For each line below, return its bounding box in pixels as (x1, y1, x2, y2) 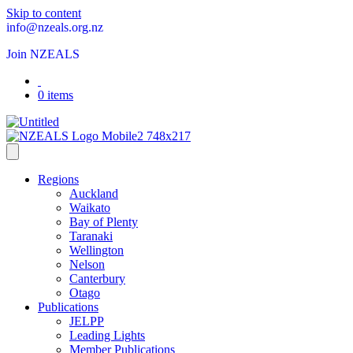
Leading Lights (69, 329, 145, 342)
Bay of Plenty (69, 215, 138, 229)
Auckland (69, 187, 118, 200)
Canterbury (69, 272, 125, 285)
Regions (38, 173, 79, 186)
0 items (38, 88, 73, 102)
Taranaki (69, 229, 113, 243)
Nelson (69, 258, 105, 271)
